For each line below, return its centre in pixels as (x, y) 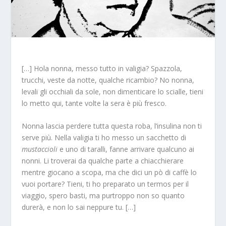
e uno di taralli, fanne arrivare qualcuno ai (126, 149)
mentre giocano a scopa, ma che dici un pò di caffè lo (109, 172)
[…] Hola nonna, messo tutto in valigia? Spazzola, (102, 68)
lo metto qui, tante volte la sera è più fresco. (94, 103)
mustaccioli (39, 149)
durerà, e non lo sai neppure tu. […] (78, 207)
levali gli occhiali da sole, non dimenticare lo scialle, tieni (112, 91)
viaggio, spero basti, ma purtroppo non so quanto (103, 195)
